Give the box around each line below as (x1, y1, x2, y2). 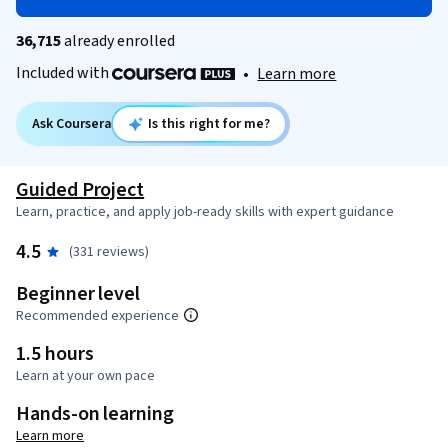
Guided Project (16, 176, 145, 205)
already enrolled (61, 30, 175, 52)
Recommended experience (16, 306, 179, 327)
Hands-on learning (16, 400, 174, 429)
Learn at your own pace (16, 366, 155, 387)
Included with (16, 62, 112, 84)
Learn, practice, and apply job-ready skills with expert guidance (16, 202, 394, 223)
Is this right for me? (147, 114, 271, 135)
